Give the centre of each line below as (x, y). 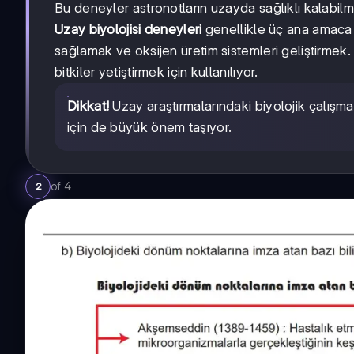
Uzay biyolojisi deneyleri (128, 30)
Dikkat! (88, 106)
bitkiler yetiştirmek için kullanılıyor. (156, 72)
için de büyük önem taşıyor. (150, 128)
